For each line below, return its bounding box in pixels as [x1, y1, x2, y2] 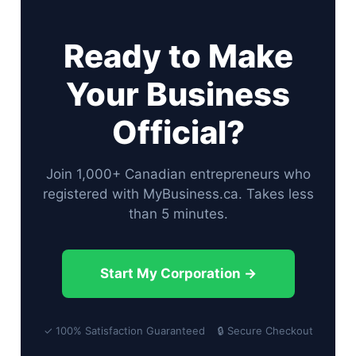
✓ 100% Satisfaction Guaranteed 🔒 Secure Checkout [43, 324, 313, 338]
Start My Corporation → [99, 265, 257, 282]
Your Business [66, 75, 290, 114]
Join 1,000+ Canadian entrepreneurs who [45, 166, 311, 183]
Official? [111, 113, 245, 153]
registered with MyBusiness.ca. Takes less [42, 186, 314, 203]
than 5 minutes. [128, 206, 228, 222]
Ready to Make [63, 37, 293, 76]
